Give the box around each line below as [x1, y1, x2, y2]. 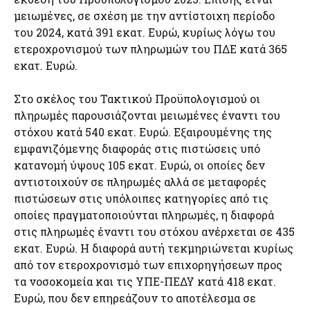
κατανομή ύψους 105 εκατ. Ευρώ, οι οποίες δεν [14, 158, 265, 172]
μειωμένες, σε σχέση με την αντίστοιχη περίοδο [14, 8, 275, 23]
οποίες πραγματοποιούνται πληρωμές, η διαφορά [14, 208, 274, 222]
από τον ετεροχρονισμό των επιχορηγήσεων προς [14, 257, 282, 272]
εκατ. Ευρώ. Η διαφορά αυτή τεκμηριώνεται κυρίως [14, 241, 293, 255]
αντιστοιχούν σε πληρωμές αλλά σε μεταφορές [14, 174, 266, 189]
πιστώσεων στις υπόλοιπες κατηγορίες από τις [14, 191, 268, 206]
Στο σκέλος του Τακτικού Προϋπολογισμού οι [14, 91, 260, 106]
